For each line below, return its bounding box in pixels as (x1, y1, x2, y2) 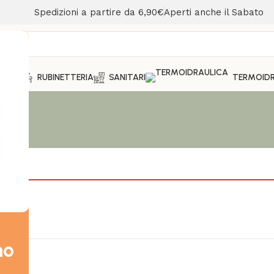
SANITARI (109, 72, 146, 83)
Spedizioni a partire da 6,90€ (34, 7, 163, 18)
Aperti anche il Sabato (163, 7, 264, 18)
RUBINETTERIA (37, 72, 94, 83)
